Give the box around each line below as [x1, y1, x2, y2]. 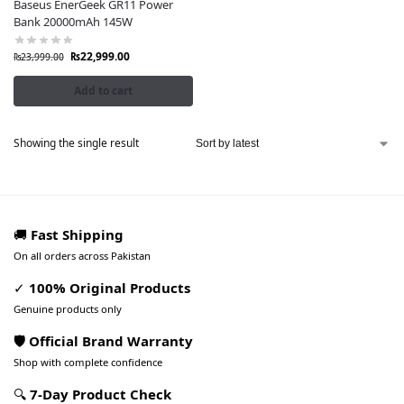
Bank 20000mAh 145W [14, 14, 133, 30]
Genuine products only [14, 301, 122, 316]
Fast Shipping [31, 225, 124, 243]
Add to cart [74, 82, 133, 98]
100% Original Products [29, 278, 190, 297]
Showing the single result [14, 134, 139, 151]
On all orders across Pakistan [14, 248, 151, 262]
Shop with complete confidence [14, 354, 162, 369]
